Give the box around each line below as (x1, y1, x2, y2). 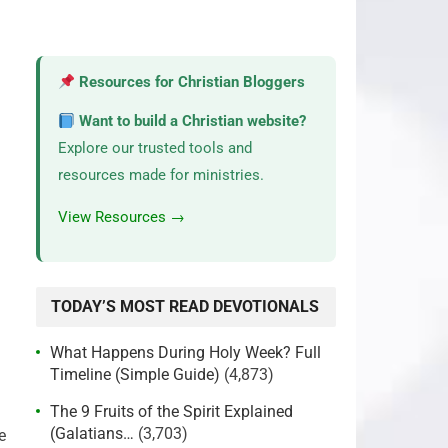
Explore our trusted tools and (58, 139, 252, 157)
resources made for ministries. (58, 166, 264, 184)
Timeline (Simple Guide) (50, 365, 220, 384)
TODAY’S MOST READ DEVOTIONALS (51, 297, 319, 316)
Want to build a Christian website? (75, 112, 307, 130)
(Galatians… (50, 424, 134, 443)
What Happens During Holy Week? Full (50, 343, 321, 362)
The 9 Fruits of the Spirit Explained (50, 402, 293, 421)
